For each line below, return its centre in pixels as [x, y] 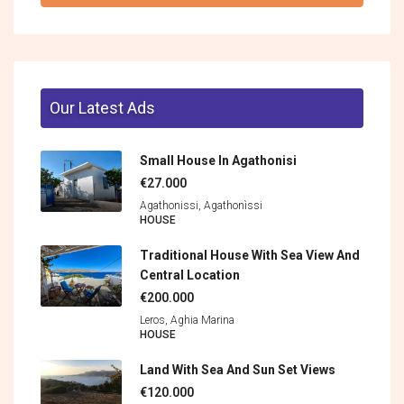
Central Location [190, 275]
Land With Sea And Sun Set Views [238, 370]
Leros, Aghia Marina [187, 321]
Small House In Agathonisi [218, 161]
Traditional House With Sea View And [250, 256]
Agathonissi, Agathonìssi [201, 206]
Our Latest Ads [102, 108]
